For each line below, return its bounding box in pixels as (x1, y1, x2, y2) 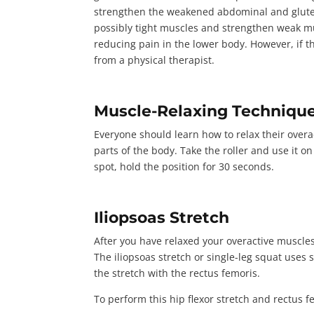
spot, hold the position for (94, 159, 219, 173)
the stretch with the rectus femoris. (94, 266, 264, 280)
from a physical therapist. (94, 53, 218, 67)
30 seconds (219, 159, 272, 173)
